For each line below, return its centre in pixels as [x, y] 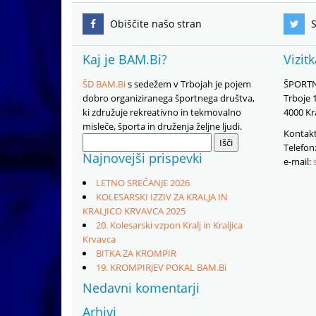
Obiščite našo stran [154, 24]
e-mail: [298, 162]
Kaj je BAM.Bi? [125, 59]
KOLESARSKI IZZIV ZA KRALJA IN [162, 197]
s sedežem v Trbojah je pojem [188, 84]
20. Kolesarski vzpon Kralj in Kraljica [169, 225]
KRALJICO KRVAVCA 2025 [134, 211]
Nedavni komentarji [141, 288]
